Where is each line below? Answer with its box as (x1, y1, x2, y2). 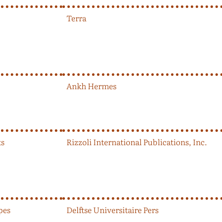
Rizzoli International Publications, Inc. (66, 135, 207, 148)
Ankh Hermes (66, 79, 116, 92)
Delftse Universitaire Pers (66, 203, 159, 216)
